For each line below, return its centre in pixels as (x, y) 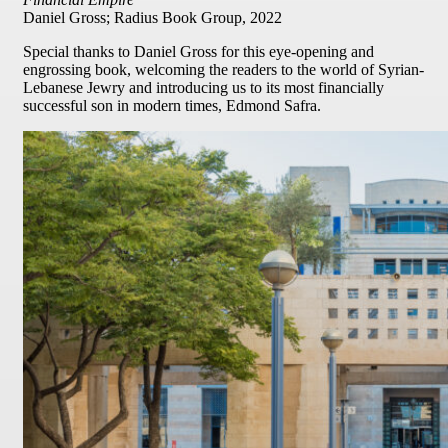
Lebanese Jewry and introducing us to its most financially (203, 87)
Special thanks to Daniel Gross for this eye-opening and (198, 51)
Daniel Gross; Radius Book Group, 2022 (152, 17)
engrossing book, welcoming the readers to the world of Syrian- (223, 69)
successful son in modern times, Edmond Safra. (172, 105)
